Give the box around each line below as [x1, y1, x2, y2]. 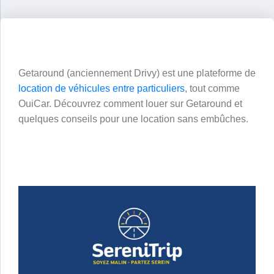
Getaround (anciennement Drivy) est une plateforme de [18, 68, 256, 78]
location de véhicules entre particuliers [18, 83, 185, 94]
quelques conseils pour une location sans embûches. [18, 114, 248, 124]
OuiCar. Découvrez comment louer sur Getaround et [18, 98, 242, 109]
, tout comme [185, 83, 240, 94]
